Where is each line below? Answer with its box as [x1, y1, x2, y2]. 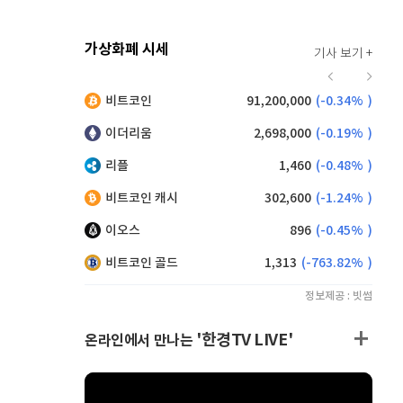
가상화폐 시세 [85, 40, 169, 58]
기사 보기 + [314, 47, 372, 61]
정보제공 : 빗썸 [305, 290, 372, 302]
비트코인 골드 [105, 255, 178, 271]
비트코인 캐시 [105, 191, 178, 206]
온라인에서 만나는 [85, 332, 196, 350]
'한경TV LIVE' [196, 330, 293, 350]
